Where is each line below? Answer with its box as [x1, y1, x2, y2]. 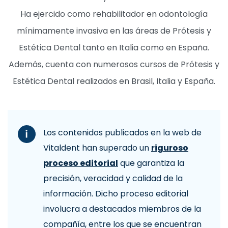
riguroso [151, 142, 188, 154]
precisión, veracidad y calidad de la [43, 173, 183, 185]
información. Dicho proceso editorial [43, 188, 188, 200]
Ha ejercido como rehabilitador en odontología [20, 8, 208, 20]
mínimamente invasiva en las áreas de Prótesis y [17, 25, 211, 37]
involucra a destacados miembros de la [43, 203, 201, 215]
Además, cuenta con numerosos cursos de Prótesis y [9, 59, 219, 71]
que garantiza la [118, 157, 184, 169]
